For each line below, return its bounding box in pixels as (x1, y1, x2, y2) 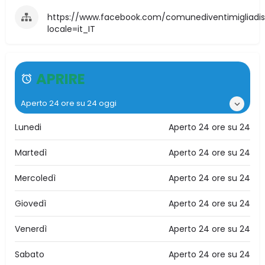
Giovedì (15, 198, 46, 210)
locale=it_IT (47, 23, 95, 35)
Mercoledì (15, 172, 56, 185)
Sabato (15, 248, 44, 261)
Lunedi (15, 121, 41, 134)
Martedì (15, 147, 47, 159)
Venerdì (15, 223, 47, 235)
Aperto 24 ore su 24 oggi (21, 98, 117, 109)
